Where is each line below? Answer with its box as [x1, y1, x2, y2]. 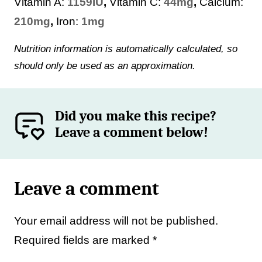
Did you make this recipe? [55, 107, 217, 124]
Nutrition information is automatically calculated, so [14, 43, 21, 55]
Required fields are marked [14, 234, 153, 247]
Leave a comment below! [55, 123, 209, 140]
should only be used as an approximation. [14, 60, 195, 72]
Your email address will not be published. [14, 215, 218, 227]
